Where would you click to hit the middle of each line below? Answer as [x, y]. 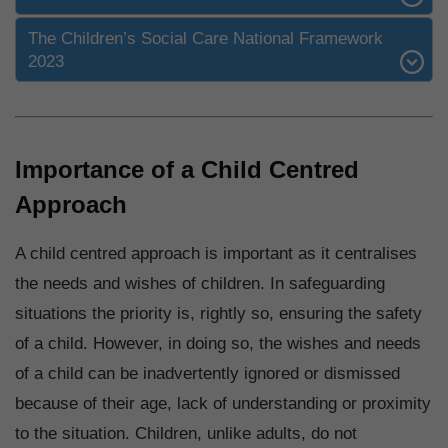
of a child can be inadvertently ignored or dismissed [207, 374]
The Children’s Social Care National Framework [205, 38]
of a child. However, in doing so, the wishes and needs [218, 344]
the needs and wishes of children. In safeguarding [200, 284]
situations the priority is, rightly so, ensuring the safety [218, 314]
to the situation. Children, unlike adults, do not [186, 434]
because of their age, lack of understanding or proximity [223, 404]
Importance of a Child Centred [187, 170]
